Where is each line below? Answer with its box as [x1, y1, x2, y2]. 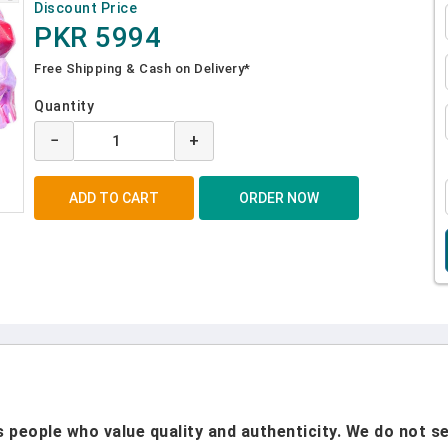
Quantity [34, 98, 94, 114]
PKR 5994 [34, 21, 161, 54]
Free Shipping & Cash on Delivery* [34, 61, 251, 76]
